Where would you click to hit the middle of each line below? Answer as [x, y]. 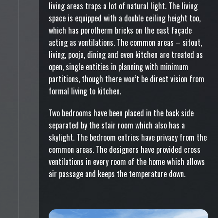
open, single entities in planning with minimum [118, 67]
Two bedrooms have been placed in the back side [121, 113]
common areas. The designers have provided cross [125, 149]
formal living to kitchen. [85, 91]
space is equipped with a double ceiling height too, [125, 18]
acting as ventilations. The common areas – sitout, [125, 42]
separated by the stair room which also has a [117, 125]
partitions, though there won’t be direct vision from [127, 79]
